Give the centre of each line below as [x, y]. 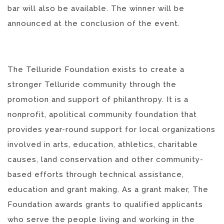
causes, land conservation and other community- [105, 159]
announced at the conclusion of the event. [94, 23]
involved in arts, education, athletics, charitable [103, 144]
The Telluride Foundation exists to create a [96, 69]
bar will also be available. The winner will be [96, 8]
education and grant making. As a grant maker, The [108, 189]
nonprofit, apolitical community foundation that [102, 114]
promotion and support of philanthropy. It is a [98, 99]
